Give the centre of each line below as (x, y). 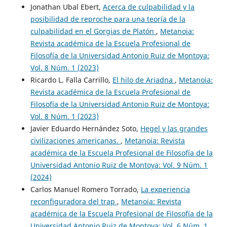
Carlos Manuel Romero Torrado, (85, 189)
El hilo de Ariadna (143, 80)
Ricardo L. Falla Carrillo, (71, 80)
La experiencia (165, 189)
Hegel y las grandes (174, 128)
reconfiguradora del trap (73, 201)
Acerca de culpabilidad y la (148, 7)
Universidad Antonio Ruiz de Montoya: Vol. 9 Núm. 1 (119, 165)
